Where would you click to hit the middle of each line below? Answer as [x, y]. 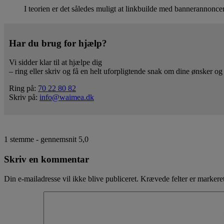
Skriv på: [24, 97]
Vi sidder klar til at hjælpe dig [55, 62]
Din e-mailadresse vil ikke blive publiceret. [71, 178]
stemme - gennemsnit [43, 139]
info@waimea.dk [67, 97]
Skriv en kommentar [46, 159]
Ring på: [23, 88]
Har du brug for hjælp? [58, 43]
